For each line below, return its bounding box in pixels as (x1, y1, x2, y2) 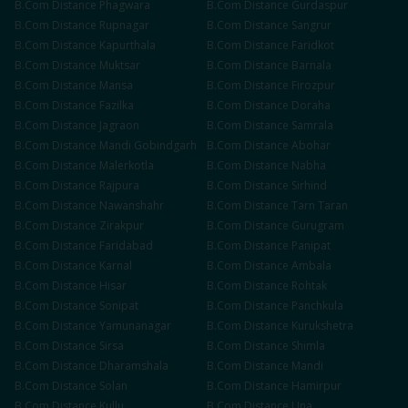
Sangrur (291, 17, 331, 33)
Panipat (291, 238, 331, 253)
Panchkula (291, 298, 343, 313)
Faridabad (99, 238, 153, 253)
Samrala (291, 117, 333, 133)
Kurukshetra (291, 318, 353, 333)
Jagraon (99, 117, 139, 133)
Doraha (291, 97, 331, 113)
